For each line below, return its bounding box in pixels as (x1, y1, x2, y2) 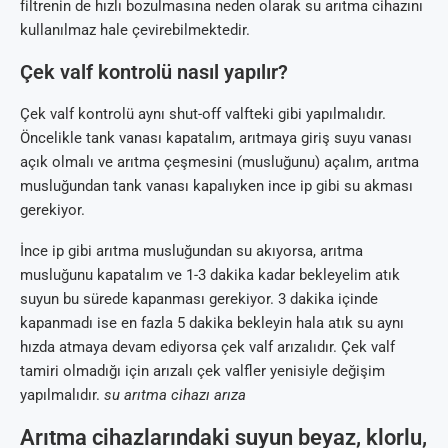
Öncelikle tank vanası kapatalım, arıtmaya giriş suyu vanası (20, 129, 412, 148)
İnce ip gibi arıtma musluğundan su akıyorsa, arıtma (20, 242, 363, 261)
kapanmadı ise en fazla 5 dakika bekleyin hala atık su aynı (20, 314, 404, 333)
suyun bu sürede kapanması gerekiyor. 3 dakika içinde (20, 290, 378, 309)
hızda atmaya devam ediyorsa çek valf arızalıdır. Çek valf (20, 338, 395, 357)
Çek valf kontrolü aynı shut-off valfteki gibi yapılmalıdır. (20, 105, 386, 124)
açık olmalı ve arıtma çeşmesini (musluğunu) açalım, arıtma (20, 153, 419, 172)
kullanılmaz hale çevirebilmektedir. (20, 21, 250, 40)
